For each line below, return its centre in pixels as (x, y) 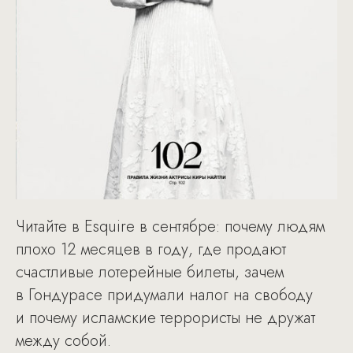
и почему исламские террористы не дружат (165, 318)
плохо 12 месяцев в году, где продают (151, 249)
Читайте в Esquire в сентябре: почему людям (170, 226)
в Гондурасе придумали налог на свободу (164, 295)
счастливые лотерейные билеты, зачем (150, 272)
